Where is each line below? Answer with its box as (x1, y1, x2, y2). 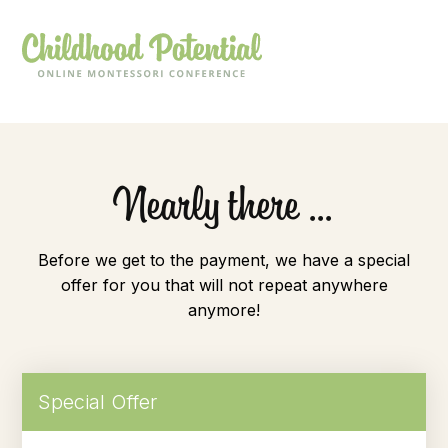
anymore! (188, 300, 260, 320)
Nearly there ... (112, 174, 333, 231)
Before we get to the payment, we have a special (38, 250, 410, 270)
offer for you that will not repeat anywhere (60, 275, 388, 295)
